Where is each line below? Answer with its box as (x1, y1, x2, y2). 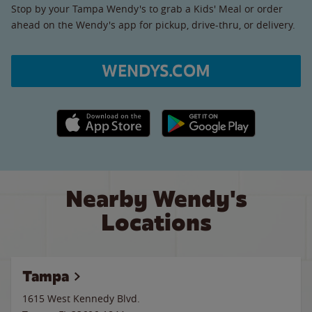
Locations (100, 208, 212, 237)
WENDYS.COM (102, 60, 210, 81)
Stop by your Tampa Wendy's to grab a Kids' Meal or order (11, 1, 283, 15)
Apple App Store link (56, 109, 151, 123)
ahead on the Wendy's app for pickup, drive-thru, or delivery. (11, 17, 295, 31)
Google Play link (161, 109, 234, 123)
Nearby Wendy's (65, 184, 247, 214)
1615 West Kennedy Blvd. (22, 292, 140, 305)
